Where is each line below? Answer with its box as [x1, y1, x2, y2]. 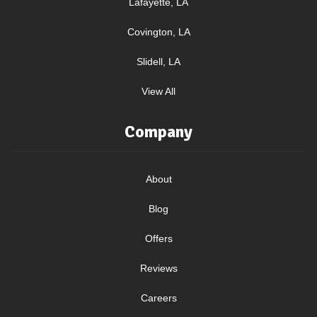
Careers [140, 292, 177, 304]
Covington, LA [127, 26, 190, 38]
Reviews [139, 263, 178, 274]
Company [125, 121, 192, 142]
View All [142, 86, 175, 97]
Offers [144, 233, 173, 244]
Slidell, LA [137, 56, 180, 67]
